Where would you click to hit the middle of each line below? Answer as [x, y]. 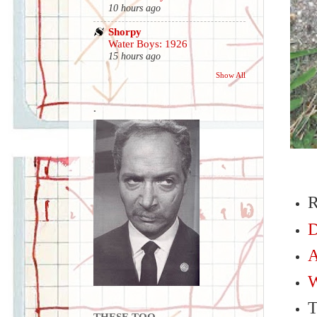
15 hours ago [134, 56]
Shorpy [125, 31]
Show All [231, 75]
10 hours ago [134, 8]
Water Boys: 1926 [148, 44]
